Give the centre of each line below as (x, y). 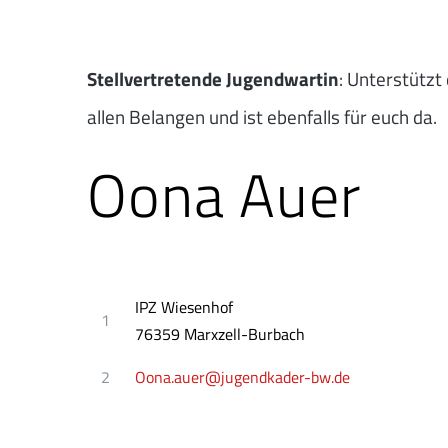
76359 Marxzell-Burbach (220, 333)
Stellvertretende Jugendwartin (213, 78)
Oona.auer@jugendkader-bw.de (243, 377)
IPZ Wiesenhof (184, 306)
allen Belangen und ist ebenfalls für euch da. (262, 116)
